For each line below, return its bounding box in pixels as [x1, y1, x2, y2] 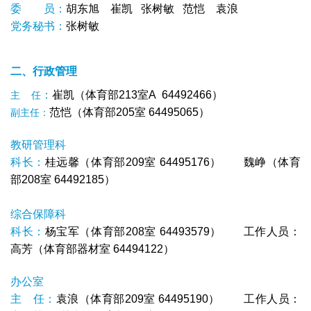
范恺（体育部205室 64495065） [49, 106, 210, 118]
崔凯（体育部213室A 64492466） [52, 88, 223, 101]
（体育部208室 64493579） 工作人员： [79, 225, 301, 237]
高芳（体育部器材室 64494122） [10, 242, 174, 255]
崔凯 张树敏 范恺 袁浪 [110, 2, 238, 15]
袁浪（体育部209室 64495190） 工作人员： [56, 292, 301, 305]
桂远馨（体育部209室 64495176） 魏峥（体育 [44, 155, 301, 168]
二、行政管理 [10, 65, 77, 77]
